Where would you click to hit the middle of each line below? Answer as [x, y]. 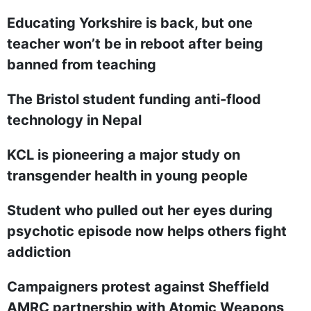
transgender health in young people [127, 176]
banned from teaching [82, 65]
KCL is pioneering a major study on [124, 155]
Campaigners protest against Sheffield [138, 287]
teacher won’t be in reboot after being [135, 44]
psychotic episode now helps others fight [147, 231]
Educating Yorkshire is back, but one [130, 23]
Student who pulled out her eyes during [140, 210]
